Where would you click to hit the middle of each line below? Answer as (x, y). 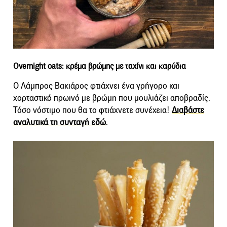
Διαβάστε (188, 110)
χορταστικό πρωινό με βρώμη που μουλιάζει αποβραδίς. (112, 98)
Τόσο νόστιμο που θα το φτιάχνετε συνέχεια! (92, 110)
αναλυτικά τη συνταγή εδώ (60, 122)
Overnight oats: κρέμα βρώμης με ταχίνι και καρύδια (100, 66)
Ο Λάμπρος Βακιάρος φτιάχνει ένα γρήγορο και (96, 86)
